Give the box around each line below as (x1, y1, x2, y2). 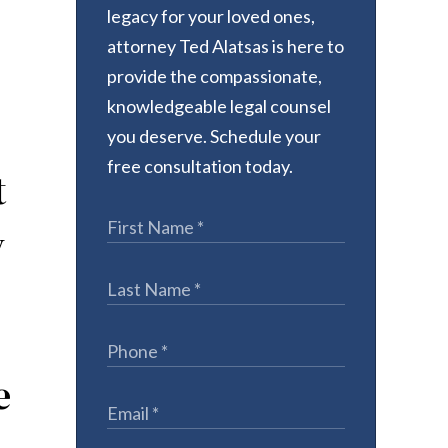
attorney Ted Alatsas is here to (107, 35, 344, 57)
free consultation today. (107, 155, 293, 177)
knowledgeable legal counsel (107, 95, 331, 117)
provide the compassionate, (107, 65, 322, 87)
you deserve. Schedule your (107, 125, 321, 147)
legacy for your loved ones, (107, 5, 315, 27)
